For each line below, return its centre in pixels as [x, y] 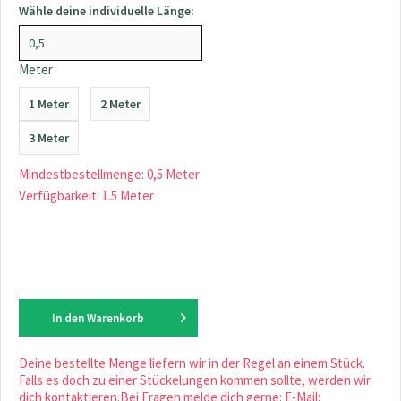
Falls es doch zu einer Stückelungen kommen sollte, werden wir [195, 380]
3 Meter [49, 138]
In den [68, 318]
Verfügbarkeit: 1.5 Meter [86, 196]
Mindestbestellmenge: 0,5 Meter [109, 174]
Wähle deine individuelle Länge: [107, 11]
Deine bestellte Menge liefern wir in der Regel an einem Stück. [192, 363]
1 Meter [49, 104]
